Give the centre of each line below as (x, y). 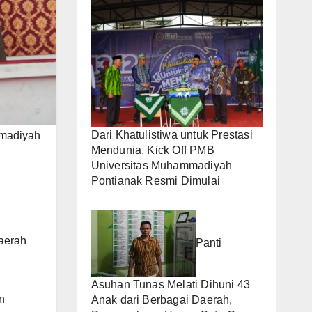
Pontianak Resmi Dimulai (156, 180)
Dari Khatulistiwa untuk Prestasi (172, 134)
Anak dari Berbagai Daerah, (162, 299)
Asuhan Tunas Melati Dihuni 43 (171, 284)
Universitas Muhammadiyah (162, 165)
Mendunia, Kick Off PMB (153, 150)
